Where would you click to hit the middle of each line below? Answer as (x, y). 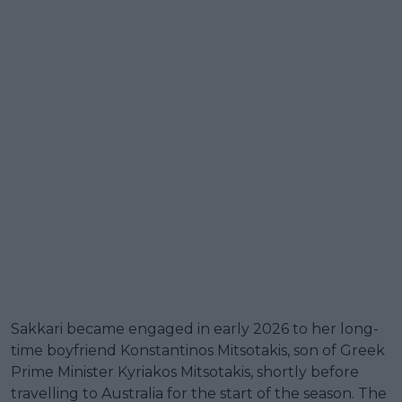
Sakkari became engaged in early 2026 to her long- (195, 328)
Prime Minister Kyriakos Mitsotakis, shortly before (185, 371)
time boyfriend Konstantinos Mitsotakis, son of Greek (198, 350)
